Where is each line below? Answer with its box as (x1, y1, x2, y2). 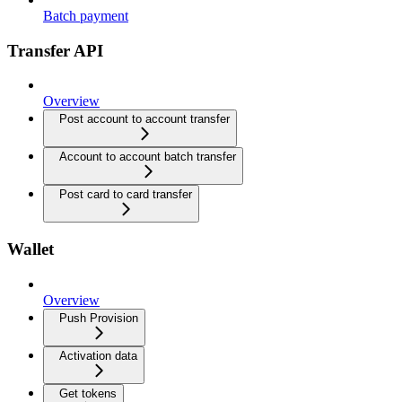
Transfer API (7, 40, 103, 60)
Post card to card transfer (59, 188, 192, 202)
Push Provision (59, 310, 138, 325)
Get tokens (59, 386, 117, 400)
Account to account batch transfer (59, 150, 236, 164)
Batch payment (43, 7, 128, 23)
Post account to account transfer (59, 112, 230, 127)
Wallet (7, 239, 54, 258)
